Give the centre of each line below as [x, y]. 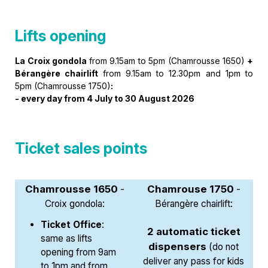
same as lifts [67, 238]
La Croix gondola [52, 61]
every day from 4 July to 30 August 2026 [108, 98]
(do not [223, 247]
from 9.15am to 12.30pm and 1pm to [178, 73]
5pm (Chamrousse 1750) [63, 86]
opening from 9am [79, 252]
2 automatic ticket [194, 232]
